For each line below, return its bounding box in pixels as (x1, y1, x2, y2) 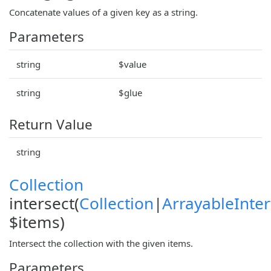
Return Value (9, 114, 93, 134)
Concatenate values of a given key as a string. (9, 5, 198, 18)
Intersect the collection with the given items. (9, 237, 193, 249)
